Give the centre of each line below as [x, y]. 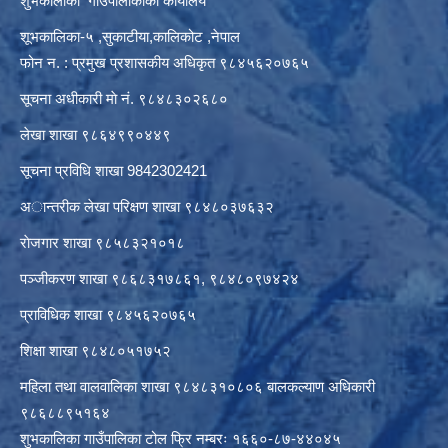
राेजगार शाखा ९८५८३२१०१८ [102, 243]
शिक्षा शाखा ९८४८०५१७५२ [95, 351]
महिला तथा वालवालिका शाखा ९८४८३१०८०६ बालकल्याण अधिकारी [197, 387]
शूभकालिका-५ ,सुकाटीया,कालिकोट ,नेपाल [132, 37]
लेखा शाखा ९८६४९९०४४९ [95, 135]
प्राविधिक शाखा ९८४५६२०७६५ [108, 315]
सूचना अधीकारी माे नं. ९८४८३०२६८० [124, 99]
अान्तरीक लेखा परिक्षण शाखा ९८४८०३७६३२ [147, 207]
